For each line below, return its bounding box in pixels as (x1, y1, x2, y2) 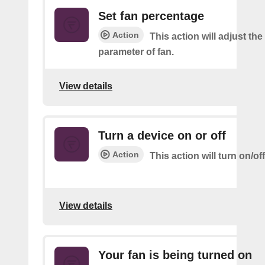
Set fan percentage (98, 9, 204, 22)
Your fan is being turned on (98, 248, 252, 261)
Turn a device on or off (98, 129, 226, 142)
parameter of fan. (98, 47, 174, 57)
